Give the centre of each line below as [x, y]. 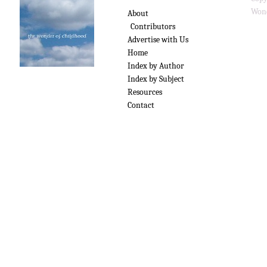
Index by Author [156, 66]
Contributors [153, 27]
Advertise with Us [158, 40]
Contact [141, 105]
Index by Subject [156, 79]
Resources [145, 92]
